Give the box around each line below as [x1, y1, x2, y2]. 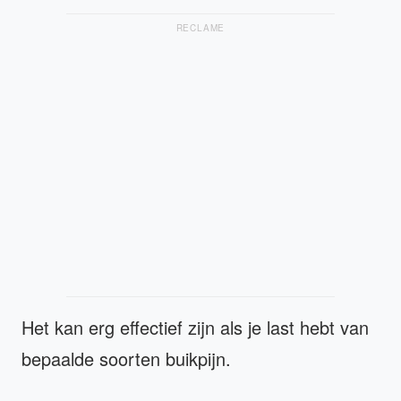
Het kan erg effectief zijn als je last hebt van [21, 314, 369, 341]
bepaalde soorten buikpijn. [21, 346, 231, 372]
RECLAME [175, 21, 226, 35]
